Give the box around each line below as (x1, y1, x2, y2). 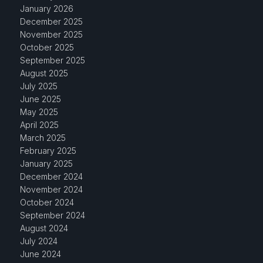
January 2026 (19, 4, 73, 14)
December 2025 (19, 16, 83, 26)
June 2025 (19, 94, 61, 104)
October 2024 (19, 197, 74, 207)
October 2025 (19, 42, 74, 52)
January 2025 (19, 159, 73, 168)
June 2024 (19, 249, 61, 259)
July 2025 (19, 81, 58, 91)
